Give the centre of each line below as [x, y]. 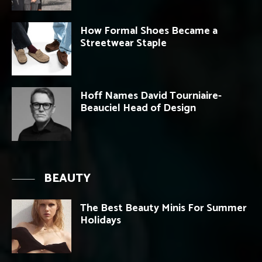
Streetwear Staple [123, 43]
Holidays [101, 221]
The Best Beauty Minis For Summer [163, 208]
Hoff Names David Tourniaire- [151, 96]
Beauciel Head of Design [138, 108]
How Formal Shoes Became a [149, 31]
